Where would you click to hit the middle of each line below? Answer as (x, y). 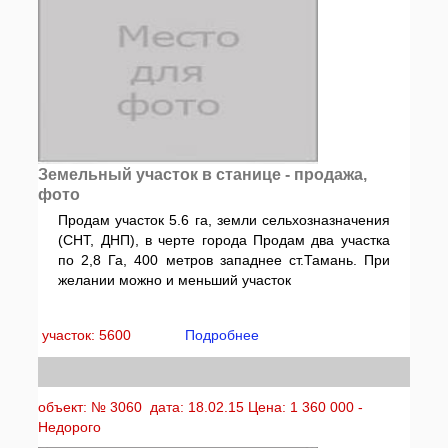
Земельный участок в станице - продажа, (203, 174)
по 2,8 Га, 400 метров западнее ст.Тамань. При (224, 260)
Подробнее (222, 335)
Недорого (70, 427)
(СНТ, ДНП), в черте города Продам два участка (224, 240)
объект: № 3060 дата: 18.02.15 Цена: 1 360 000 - (201, 407)
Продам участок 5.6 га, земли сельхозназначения (224, 220)
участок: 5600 (89, 335)
